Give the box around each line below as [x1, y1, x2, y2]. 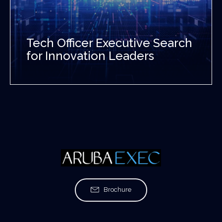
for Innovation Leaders [26, 48, 154, 63]
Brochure [103, 186, 131, 194]
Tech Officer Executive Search [26, 35, 192, 50]
